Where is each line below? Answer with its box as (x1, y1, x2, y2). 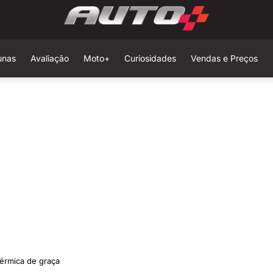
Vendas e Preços (190, 53, 258, 63)
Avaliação (30, 53, 69, 63)
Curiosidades (124, 53, 176, 63)
